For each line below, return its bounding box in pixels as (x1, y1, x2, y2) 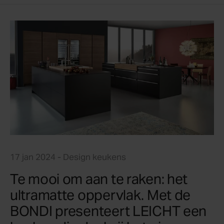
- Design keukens (57, 151, 126, 163)
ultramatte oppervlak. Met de (10, 186, 191, 204)
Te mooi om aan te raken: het (10, 170, 188, 188)
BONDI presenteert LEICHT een (10, 202, 207, 220)
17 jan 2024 (10, 151, 57, 163)
